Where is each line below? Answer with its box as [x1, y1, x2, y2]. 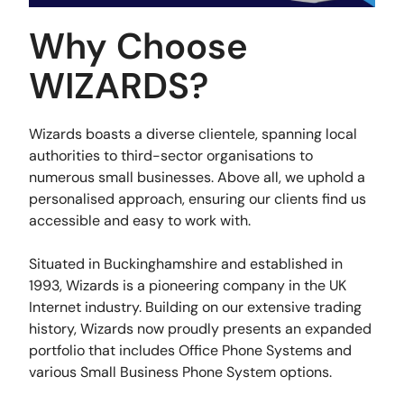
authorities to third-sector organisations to [29, 146, 314, 166]
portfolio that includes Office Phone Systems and [29, 341, 353, 361]
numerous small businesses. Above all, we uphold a [29, 168, 366, 188]
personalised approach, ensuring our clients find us [29, 189, 367, 209]
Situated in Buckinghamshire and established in [29, 254, 344, 274]
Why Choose [29, 23, 249, 70]
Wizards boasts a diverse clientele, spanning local [29, 124, 358, 144]
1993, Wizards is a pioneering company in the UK [29, 276, 347, 296]
